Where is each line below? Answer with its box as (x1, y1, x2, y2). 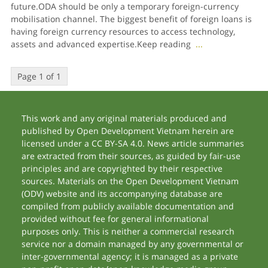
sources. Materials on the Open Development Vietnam (22, 175, 239, 187)
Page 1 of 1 (17, 71, 61, 82)
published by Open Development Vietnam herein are (22, 125, 234, 136)
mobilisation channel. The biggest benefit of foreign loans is (10, 13, 252, 25)
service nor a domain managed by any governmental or (22, 238, 244, 249)
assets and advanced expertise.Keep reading (10, 38, 196, 50)
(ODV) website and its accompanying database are (22, 188, 223, 199)
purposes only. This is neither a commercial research (22, 226, 235, 237)
